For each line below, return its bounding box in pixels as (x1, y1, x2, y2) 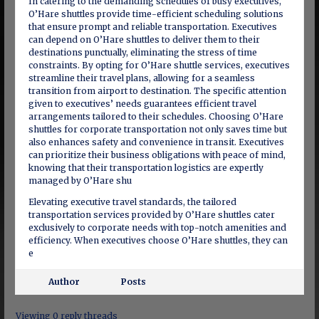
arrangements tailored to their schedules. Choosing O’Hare (28, 111, 283, 122)
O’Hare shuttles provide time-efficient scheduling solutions (28, 9, 283, 19)
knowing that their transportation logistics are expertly (28, 162, 263, 173)
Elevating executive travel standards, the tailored (28, 197, 236, 207)
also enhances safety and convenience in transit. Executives (28, 137, 284, 147)
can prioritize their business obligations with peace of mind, (28, 150, 286, 160)
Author (48, 276, 80, 287)
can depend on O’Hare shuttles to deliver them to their (28, 34, 260, 45)
